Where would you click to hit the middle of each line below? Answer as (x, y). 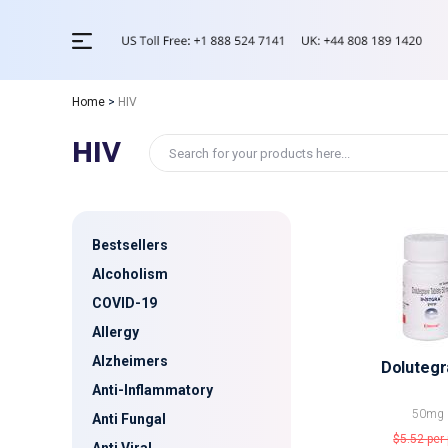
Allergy (115, 332)
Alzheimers (130, 361)
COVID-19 (124, 303)
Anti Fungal (129, 419)
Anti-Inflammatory (152, 390)
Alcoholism (130, 274)
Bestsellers (130, 245)
